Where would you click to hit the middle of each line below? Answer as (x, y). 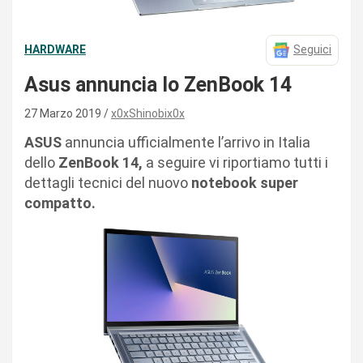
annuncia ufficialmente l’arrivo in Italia (186, 142)
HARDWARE (55, 50)
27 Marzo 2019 (64, 113)
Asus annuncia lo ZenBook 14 (158, 84)
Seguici (312, 50)
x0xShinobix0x (148, 113)
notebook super (243, 182)
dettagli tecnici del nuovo (106, 182)
